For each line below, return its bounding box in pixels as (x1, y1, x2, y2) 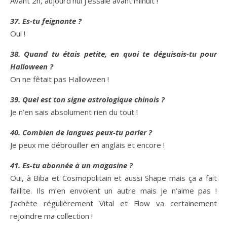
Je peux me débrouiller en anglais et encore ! (10, 140, 165, 150)
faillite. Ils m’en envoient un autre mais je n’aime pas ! (10, 185, 217, 196)
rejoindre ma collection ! (10, 211, 93, 221)
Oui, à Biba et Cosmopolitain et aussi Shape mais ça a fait (10, 173, 217, 183)
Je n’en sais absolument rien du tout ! (10, 107, 138, 117)
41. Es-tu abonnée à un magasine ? (10, 160, 133, 170)
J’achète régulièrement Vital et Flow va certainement (10, 198, 217, 208)
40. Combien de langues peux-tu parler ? (10, 127, 152, 137)
